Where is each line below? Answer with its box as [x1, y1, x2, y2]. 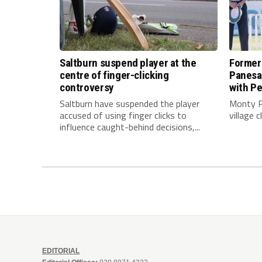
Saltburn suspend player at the [60, 56, 196, 70]
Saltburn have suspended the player [60, 96, 199, 111]
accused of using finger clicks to [60, 108, 187, 123]
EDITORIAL [42, 247, 80, 256]
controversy [60, 81, 114, 95]
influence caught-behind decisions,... [60, 120, 200, 135]
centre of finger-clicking [60, 68, 169, 82]
